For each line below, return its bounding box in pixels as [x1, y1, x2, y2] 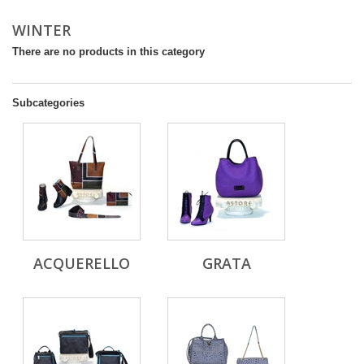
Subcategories [12, 97, 84, 110]
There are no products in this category [12, 45, 205, 58]
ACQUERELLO [33, 253, 130, 274]
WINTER [12, 20, 75, 41]
